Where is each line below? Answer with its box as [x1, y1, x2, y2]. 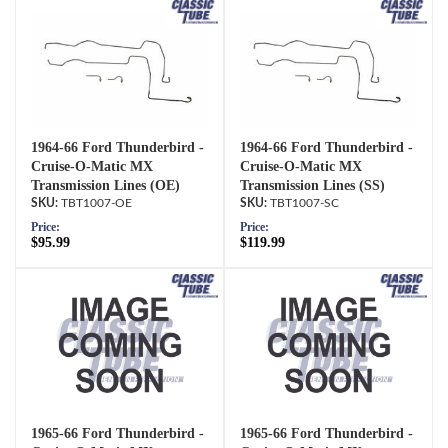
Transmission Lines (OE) [31, 177, 180, 193]
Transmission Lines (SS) [240, 177, 385, 193]
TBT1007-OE [61, 196, 132, 209]
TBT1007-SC [270, 196, 339, 209]
